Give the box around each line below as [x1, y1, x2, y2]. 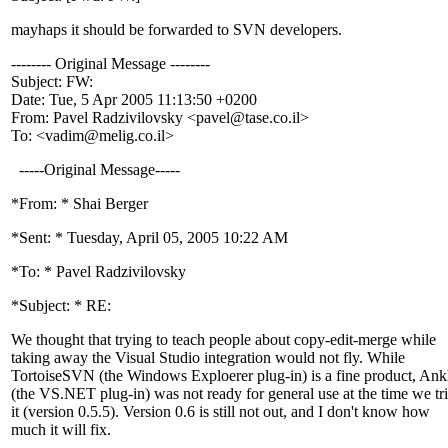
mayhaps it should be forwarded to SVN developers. [11, 21, 342, 39]
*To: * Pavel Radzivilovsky [11, 263, 186, 281]
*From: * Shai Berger [11, 195, 148, 213]
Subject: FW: [11, 73, 93, 91]
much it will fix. [11, 421, 111, 439]
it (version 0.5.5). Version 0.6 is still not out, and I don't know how [11, 403, 430, 421]
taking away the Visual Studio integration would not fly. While [11, 349, 405, 367]
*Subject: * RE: [11, 297, 111, 315]
